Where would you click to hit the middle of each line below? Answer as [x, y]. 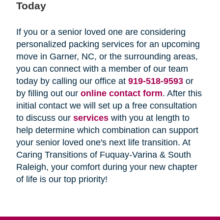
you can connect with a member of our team [102, 69]
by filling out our [48, 93]
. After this [182, 93]
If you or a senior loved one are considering [101, 32]
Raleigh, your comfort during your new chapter [107, 167]
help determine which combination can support [107, 130]
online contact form [121, 93]
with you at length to [149, 118]
